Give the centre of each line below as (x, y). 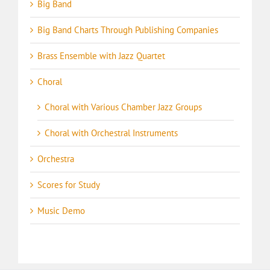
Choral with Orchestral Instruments (111, 133)
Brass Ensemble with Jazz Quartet (101, 56)
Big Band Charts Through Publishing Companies (128, 30)
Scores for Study (69, 185)
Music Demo (61, 211)
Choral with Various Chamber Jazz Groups (123, 107)
